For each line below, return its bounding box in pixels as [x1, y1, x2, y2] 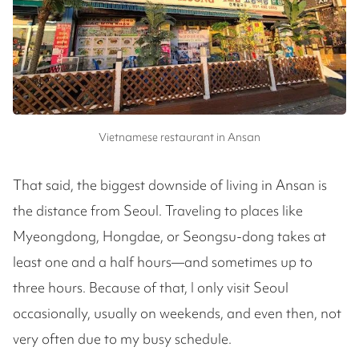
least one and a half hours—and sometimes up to [13, 252, 313, 271]
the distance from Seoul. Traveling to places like [13, 201, 303, 220]
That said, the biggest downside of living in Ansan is [13, 175, 327, 194]
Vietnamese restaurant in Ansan [99, 130, 260, 144]
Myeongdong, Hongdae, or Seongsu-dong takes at [13, 227, 326, 245]
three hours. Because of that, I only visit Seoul [13, 278, 288, 296]
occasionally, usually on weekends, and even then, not [13, 304, 341, 322]
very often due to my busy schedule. [13, 329, 232, 348]
